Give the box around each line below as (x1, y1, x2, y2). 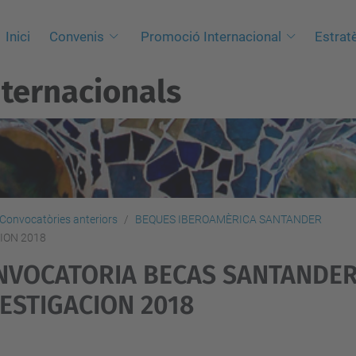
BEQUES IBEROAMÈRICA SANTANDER (135, 213, 322, 226)
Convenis (48, 29, 104, 44)
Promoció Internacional (140, 29, 281, 44)
